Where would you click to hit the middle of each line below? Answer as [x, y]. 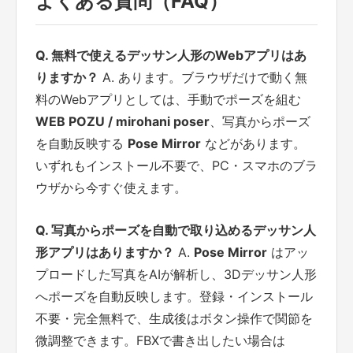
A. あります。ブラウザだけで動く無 [203, 78]
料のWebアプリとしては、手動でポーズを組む [168, 100]
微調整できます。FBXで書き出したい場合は [160, 340]
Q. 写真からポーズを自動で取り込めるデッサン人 [176, 230]
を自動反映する [82, 144]
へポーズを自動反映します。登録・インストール [174, 296]
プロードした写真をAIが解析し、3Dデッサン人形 [176, 274]
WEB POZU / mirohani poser [123, 122]
